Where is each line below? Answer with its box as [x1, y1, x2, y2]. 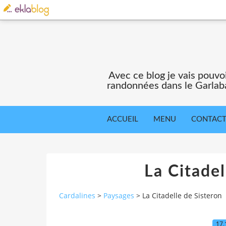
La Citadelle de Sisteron [142, 191, 222, 201]
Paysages [103, 191, 134, 201]
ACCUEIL [107, 116, 138, 123]
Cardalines [59, 191, 95, 201]
